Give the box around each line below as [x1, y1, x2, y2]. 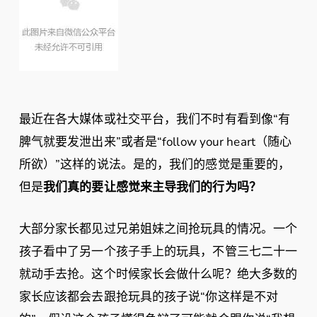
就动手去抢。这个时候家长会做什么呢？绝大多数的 [18, 266, 298, 282]
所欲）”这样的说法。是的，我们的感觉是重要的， [18, 156, 291, 173]
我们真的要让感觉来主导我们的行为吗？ [43, 179, 261, 195]
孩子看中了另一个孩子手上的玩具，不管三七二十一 [18, 243, 298, 260]
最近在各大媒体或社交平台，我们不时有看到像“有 [18, 111, 291, 127]
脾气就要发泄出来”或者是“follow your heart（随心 [18, 134, 292, 150]
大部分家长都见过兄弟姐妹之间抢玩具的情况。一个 [18, 221, 298, 237]
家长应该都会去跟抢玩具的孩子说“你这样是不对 [18, 289, 279, 305]
